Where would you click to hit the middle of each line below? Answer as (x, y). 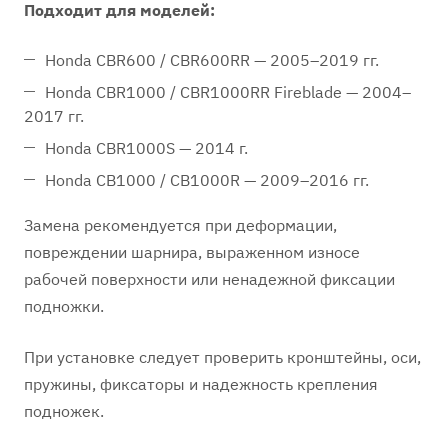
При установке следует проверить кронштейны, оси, (222, 357)
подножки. (64, 306)
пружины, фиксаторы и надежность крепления (201, 384)
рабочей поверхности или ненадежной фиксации (209, 279)
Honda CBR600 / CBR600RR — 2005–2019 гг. (212, 60)
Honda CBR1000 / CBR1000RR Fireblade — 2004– (228, 92)
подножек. (64, 411)
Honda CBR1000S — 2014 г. (146, 148)
